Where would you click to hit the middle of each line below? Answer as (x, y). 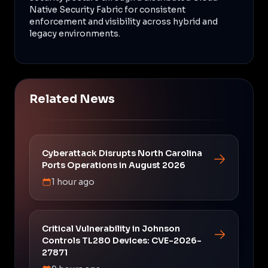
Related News (72, 99)
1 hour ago (73, 182)
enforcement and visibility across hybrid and (124, 21)
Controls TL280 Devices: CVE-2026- (122, 240)
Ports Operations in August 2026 (114, 165)
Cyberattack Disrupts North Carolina (122, 153)
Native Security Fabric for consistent (107, 9)
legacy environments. (75, 33)
